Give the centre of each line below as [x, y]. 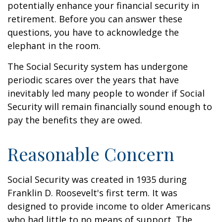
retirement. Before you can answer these [95, 19]
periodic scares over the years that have [93, 80]
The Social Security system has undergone [98, 66]
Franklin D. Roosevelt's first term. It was [92, 193]
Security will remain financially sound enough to [110, 107]
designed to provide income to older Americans [109, 206]
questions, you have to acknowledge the [93, 32]
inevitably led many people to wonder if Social [106, 93]
